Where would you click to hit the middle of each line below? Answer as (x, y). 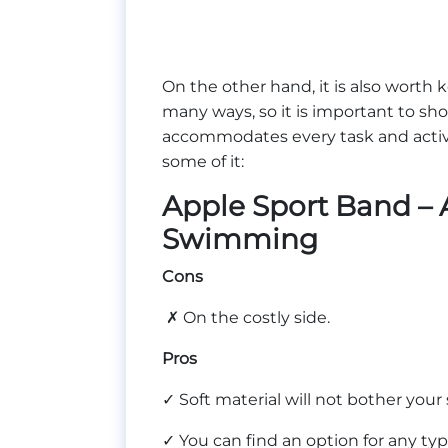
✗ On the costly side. (248, 317)
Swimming (240, 238)
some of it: (205, 161)
